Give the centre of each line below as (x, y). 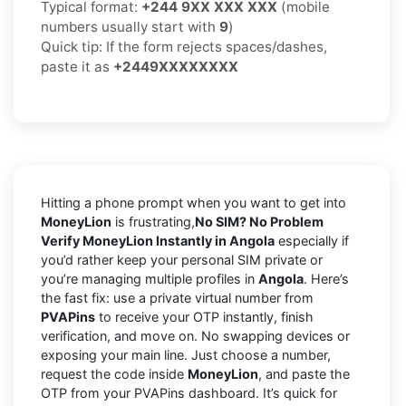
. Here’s (326, 278)
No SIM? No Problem (259, 221)
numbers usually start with (130, 26)
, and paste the (304, 373)
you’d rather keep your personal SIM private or (182, 259)
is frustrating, (153, 221)
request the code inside (114, 373)
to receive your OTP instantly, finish (204, 316)
